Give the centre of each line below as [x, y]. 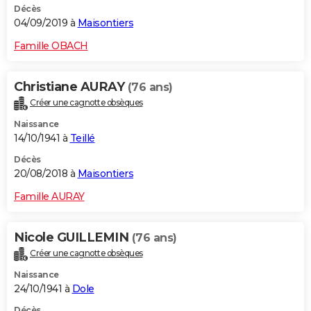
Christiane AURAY [71, 87]
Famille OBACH [51, 46]
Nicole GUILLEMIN [73, 237]
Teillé [82, 138]
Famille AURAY [49, 196]
